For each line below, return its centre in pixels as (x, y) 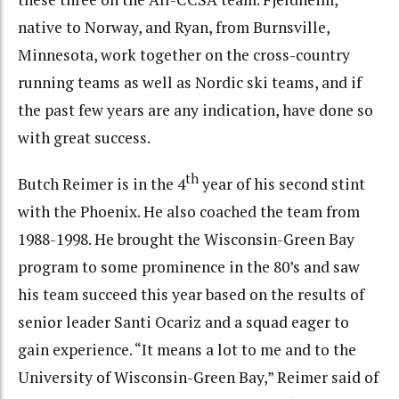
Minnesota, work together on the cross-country (184, 55)
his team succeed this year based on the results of (191, 294)
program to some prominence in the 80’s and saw (189, 266)
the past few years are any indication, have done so (195, 110)
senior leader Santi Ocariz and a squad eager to (183, 322)
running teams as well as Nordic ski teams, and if (190, 83)
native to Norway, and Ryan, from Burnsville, (174, 28)
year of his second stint (282, 183)
